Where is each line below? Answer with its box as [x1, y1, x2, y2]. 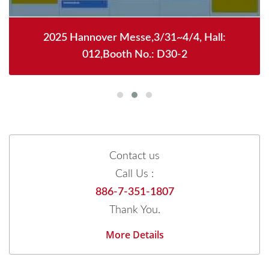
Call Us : [115, 169, 154, 180]
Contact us [109, 151, 160, 162]
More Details [105, 228, 164, 242]
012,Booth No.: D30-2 [82, 49, 187, 61]
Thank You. [109, 205, 160, 216]
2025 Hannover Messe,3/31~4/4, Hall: [43, 32, 226, 44]
